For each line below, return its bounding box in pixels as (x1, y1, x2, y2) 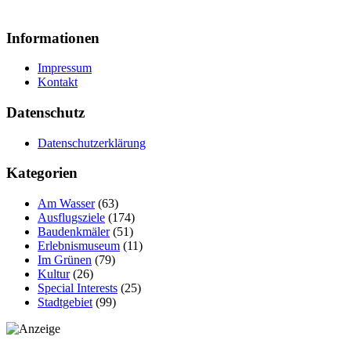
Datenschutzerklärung (38, 136, 146, 150)
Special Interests (38, 281, 118, 295)
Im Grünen (38, 253, 92, 267)
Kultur (38, 267, 70, 281)
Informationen (6, 29, 100, 46)
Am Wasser (38, 197, 95, 211)
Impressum (38, 61, 92, 75)
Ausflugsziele (38, 211, 105, 225)
